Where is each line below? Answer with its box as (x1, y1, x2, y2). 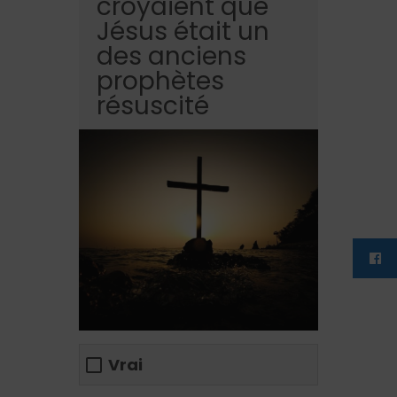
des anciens (97, 39, 246, 74)
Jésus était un (97, 14, 269, 50)
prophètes (97, 64, 224, 99)
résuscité (97, 89, 209, 124)
